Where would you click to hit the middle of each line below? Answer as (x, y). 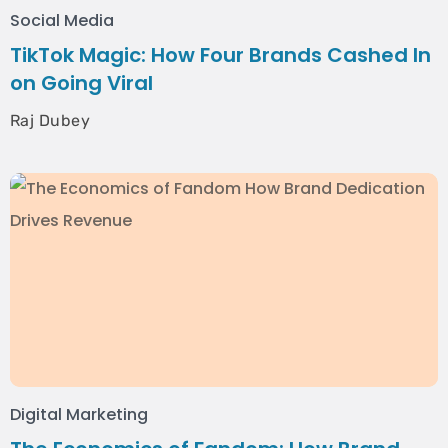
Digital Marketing (79, 414)
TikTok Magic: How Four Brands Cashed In (220, 55)
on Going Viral (81, 83)
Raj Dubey (50, 120)
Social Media (62, 20)
